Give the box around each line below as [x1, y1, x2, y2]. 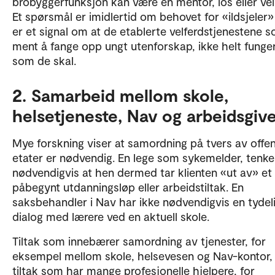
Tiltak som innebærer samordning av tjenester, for [12, 234, 266, 248]
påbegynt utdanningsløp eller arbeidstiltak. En [12, 180, 244, 194]
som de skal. [12, 53, 76, 68]
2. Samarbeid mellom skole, [12, 85, 228, 106]
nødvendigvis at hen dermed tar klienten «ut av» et [12, 165, 272, 179]
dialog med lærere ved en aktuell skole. [12, 209, 209, 223]
